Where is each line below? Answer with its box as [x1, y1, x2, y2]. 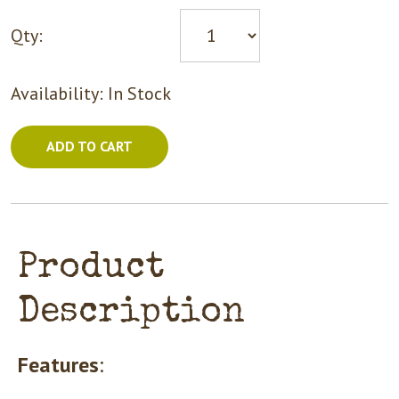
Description [18, 295, 245, 331]
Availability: [11, 81, 108, 105]
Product [18, 250, 164, 287]
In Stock [108, 81, 171, 105]
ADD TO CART [46, 136, 133, 155]
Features [18, 350, 99, 379]
